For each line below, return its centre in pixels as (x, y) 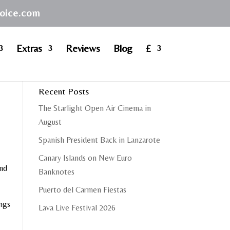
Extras (29, 48)
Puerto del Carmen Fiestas (82, 190)
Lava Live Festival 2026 (77, 208)
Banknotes (56, 172)
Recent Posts (63, 91)
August (50, 122)
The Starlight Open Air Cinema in (94, 108)
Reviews (83, 48)
